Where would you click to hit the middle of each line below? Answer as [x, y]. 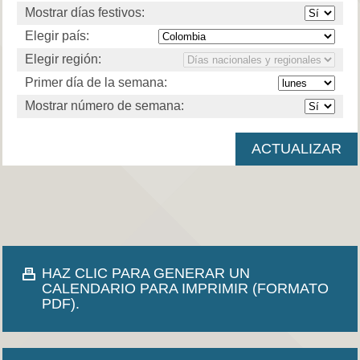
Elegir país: [57, 36]
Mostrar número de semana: [104, 106]
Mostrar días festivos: [84, 13]
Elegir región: [63, 59]
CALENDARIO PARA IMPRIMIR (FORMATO [185, 288]
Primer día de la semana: [96, 83]
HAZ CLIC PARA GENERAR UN [146, 273]
